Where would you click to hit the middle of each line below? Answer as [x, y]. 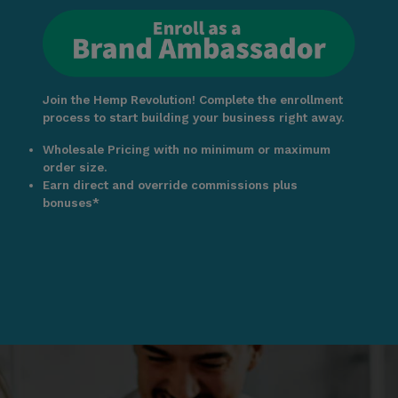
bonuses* [71, 203]
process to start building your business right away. [193, 118]
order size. [75, 168]
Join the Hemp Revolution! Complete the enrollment [192, 100]
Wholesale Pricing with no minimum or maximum [186, 150]
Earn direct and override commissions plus [170, 186]
